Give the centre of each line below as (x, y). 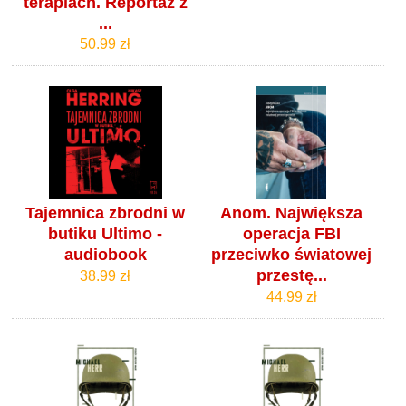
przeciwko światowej (292, 255)
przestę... (291, 276)
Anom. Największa (292, 213)
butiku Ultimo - (106, 234)
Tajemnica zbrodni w (106, 213)
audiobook (105, 255)
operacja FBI (291, 234)
